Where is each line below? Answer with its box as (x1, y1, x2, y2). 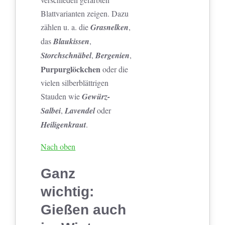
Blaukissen (53, 36, 90, 47)
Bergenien (95, 50, 130, 61)
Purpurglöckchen (41, 63, 101, 75)
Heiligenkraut (41, 119, 86, 131)
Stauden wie (41, 91, 82, 102)
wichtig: (41, 184, 94, 200)
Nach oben (41, 141, 76, 152)
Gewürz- (82, 91, 110, 102)
